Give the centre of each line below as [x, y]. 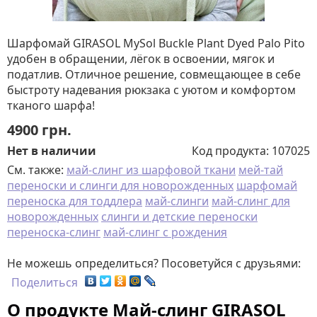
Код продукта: [232, 151]
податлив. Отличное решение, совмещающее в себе [154, 74]
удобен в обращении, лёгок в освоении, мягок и [141, 59]
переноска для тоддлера [75, 201]
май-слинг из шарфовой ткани [151, 170]
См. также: [37, 170]
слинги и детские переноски [179, 217]
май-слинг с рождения [165, 232]
